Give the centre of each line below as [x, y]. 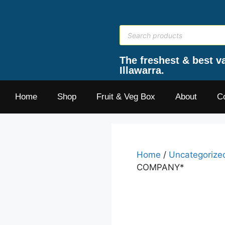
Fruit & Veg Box [126, 97]
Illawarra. [142, 70]
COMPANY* [160, 167]
